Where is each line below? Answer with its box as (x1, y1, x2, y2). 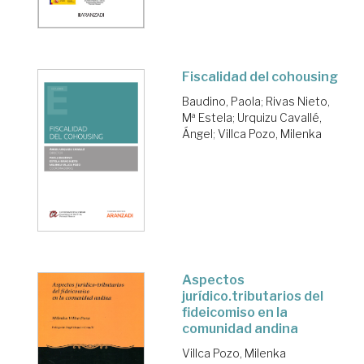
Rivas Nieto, (266, 94, 330, 109)
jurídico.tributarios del (182, 288, 323, 304)
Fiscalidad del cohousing (182, 69, 338, 85)
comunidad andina (182, 320, 298, 336)
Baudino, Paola (182, 94, 261, 109)
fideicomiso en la (182, 304, 288, 320)
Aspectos (182, 271, 245, 288)
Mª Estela (182, 110, 232, 125)
